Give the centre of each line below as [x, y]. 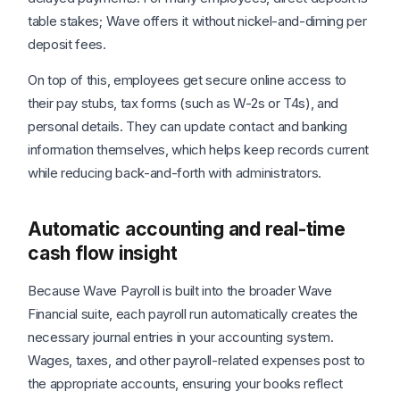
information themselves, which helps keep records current [199, 150]
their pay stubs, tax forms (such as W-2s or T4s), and [183, 104]
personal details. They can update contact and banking [188, 127]
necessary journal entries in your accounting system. [181, 337]
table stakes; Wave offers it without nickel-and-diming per [197, 21]
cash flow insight [103, 254]
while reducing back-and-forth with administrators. [175, 173]
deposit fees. [67, 45]
